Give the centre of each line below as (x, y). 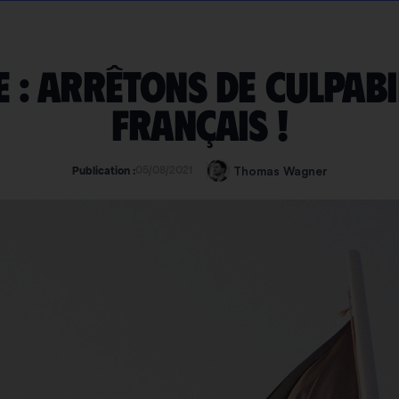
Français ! (199, 125)
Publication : (103, 171)
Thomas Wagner (280, 171)
